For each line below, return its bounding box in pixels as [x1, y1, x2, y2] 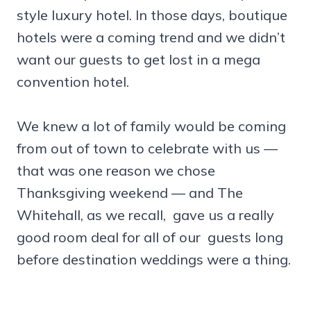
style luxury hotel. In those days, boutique [17, 6, 287, 24]
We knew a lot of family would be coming [17, 117, 286, 135]
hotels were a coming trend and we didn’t [17, 28, 285, 46]
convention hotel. [17, 72, 129, 90]
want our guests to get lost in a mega [17, 50, 260, 68]
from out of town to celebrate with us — [17, 139, 278, 157]
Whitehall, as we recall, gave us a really [17, 205, 274, 224]
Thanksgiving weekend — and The [17, 183, 243, 201]
